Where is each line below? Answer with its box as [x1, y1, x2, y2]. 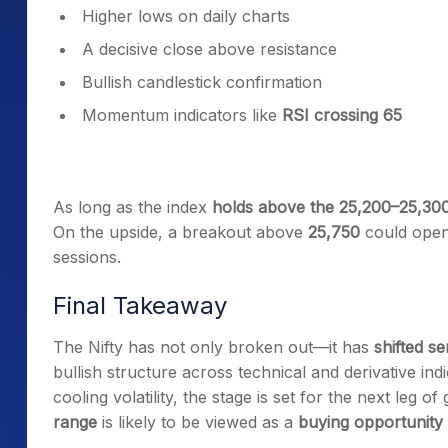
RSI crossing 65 [282, 105, 402, 125]
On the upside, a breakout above [53, 222, 308, 242]
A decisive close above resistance [82, 39, 337, 59]
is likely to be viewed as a [97, 412, 298, 432]
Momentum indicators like [82, 105, 282, 125]
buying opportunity [298, 412, 443, 432]
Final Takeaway [53, 291, 227, 320]
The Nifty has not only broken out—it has [53, 337, 374, 357]
